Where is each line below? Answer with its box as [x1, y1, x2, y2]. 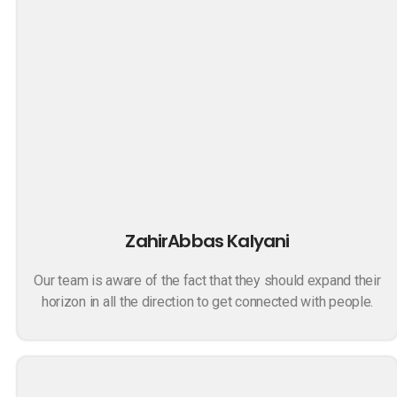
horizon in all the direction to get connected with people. [41, 293, 374, 310]
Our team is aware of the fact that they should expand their [34, 272, 381, 289]
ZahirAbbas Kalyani [125, 229, 290, 253]
